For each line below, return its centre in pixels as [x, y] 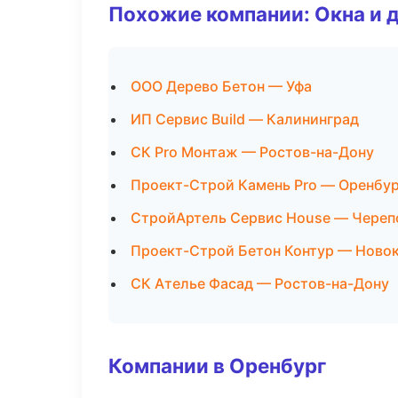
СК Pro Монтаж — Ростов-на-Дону [252, 152]
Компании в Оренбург [217, 366]
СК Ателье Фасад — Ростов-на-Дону [260, 283]
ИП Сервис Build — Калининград [245, 119]
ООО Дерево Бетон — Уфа [221, 86]
